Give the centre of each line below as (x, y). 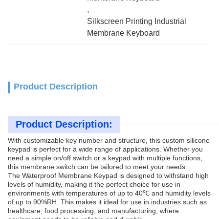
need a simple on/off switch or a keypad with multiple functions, (105, 158)
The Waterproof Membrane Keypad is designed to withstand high (108, 175)
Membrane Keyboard (124, 33)
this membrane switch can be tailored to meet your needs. (98, 167)
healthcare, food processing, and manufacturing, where (93, 211)
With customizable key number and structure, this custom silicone (109, 140)
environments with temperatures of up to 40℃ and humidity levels (109, 193)
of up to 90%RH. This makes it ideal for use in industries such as (107, 202)
